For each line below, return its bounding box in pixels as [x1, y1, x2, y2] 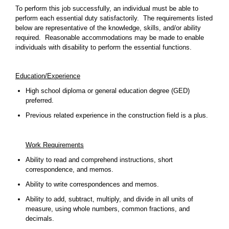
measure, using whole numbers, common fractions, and [26, 205, 190, 213]
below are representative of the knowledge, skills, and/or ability [15, 24, 201, 32]
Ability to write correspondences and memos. [26, 180, 161, 188]
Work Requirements [26, 141, 84, 149]
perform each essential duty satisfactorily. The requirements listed [15, 14, 213, 22]
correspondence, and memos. [26, 166, 116, 173]
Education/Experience [15, 72, 80, 80]
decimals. [26, 215, 54, 222]
